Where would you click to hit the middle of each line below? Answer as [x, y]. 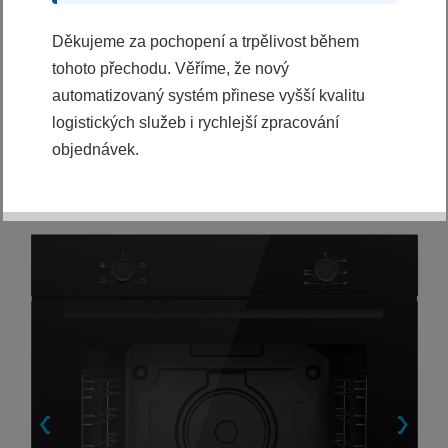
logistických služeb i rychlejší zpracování [195, 122]
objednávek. [95, 149]
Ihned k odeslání [70, 70]
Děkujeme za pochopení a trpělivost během [205, 41]
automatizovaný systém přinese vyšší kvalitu [208, 95]
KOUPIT [68, 35]
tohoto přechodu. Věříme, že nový [170, 68]
